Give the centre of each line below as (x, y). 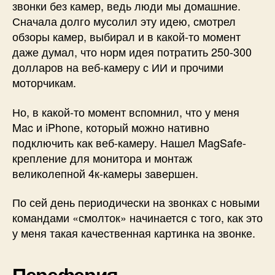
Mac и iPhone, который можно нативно (111, 127)
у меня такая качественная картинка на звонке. (134, 233)
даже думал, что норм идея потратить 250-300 (132, 52)
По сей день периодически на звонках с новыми (136, 202)
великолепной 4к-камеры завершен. (105, 173)
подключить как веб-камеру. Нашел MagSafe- (129, 142)
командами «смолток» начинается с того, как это (137, 218)
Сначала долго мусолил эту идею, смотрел (124, 21)
